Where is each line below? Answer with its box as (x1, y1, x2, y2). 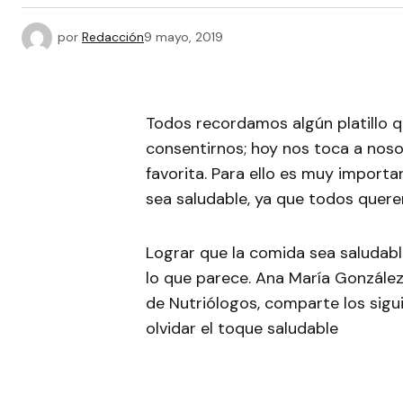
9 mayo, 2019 (144, 28, 223, 45)
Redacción (82, 28, 144, 45)
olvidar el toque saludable (146, 318, 338, 339)
